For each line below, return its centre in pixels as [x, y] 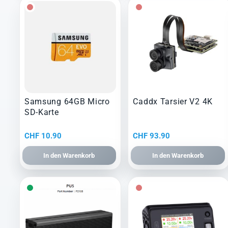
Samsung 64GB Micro [67, 102]
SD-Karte [41, 112]
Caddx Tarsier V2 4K [173, 102]
